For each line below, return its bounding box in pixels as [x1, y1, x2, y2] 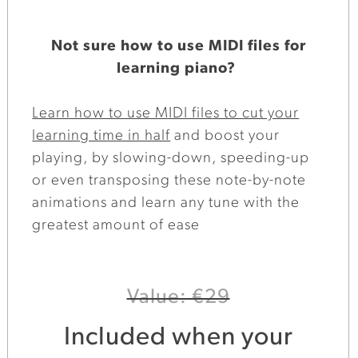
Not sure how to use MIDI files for [50, 38, 306, 54]
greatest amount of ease [32, 218, 201, 234]
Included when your [63, 324, 293, 351]
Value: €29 [126, 287, 230, 308]
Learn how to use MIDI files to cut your [32, 106, 300, 122]
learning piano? [117, 61, 240, 77]
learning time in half [32, 129, 171, 145]
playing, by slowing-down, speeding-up [32, 151, 310, 167]
